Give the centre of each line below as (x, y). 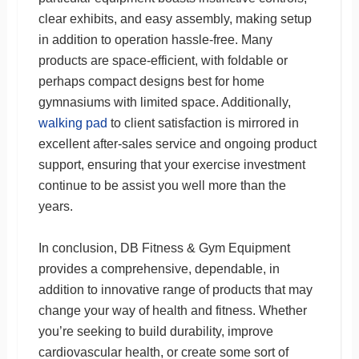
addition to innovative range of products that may (175, 289)
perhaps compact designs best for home (151, 81)
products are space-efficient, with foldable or (163, 60)
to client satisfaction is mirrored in (203, 123)
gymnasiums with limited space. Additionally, (164, 102)
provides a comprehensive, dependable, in (159, 268)
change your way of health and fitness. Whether (172, 310)
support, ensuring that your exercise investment (171, 164)
